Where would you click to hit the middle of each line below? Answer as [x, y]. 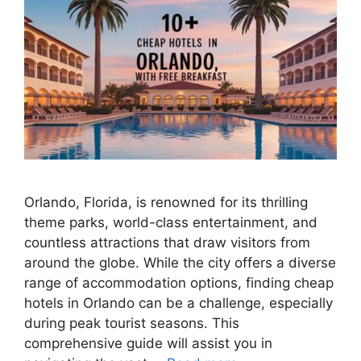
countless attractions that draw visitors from [167, 243]
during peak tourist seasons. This [132, 323]
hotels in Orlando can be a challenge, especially [178, 303]
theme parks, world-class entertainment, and [171, 222]
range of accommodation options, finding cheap [179, 283]
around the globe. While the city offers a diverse [180, 263]
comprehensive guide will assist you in [148, 343]
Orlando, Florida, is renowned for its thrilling [166, 202]
